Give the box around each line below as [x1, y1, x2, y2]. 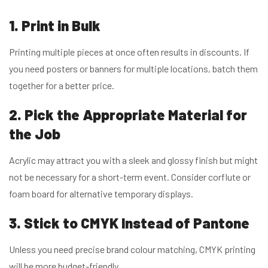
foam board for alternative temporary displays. [9, 187, 193, 199]
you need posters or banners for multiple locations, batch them [9, 62, 258, 74]
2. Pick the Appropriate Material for [9, 105, 247, 123]
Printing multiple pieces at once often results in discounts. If [9, 45, 249, 57]
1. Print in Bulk [9, 16, 100, 34]
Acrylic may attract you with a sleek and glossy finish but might [9, 154, 258, 166]
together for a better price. [9, 79, 114, 91]
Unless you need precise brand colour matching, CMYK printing [9, 243, 255, 255]
